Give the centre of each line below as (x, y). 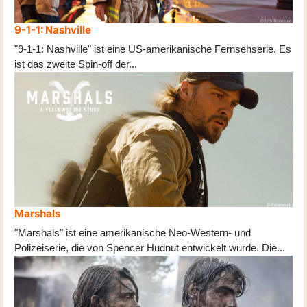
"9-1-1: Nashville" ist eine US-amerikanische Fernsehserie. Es (153, 49)
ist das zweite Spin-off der (72, 64)
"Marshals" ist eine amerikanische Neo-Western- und (133, 233)
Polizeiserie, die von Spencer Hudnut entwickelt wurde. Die (146, 248)
